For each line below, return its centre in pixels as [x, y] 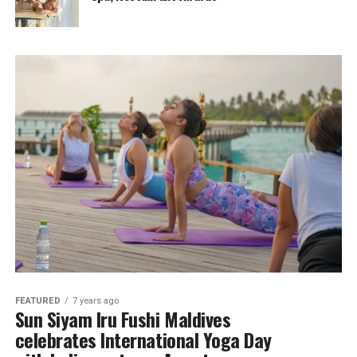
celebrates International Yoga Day [143, 340]
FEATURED [37, 301]
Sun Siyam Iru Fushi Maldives [123, 319]
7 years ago [95, 301]
